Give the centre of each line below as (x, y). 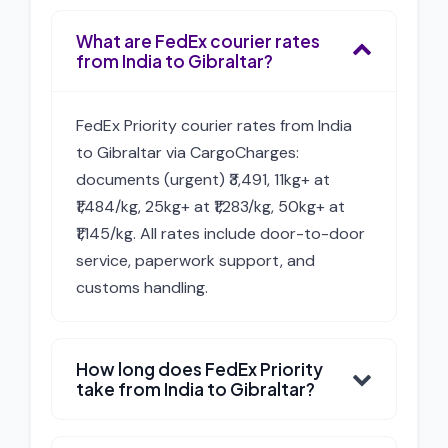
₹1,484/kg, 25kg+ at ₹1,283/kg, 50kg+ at (210, 206)
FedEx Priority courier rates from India (214, 125)
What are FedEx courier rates (198, 41)
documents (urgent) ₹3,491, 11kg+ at (203, 179)
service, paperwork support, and (195, 260)
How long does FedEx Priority (199, 369)
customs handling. (142, 287)
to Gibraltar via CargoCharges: (187, 152)
